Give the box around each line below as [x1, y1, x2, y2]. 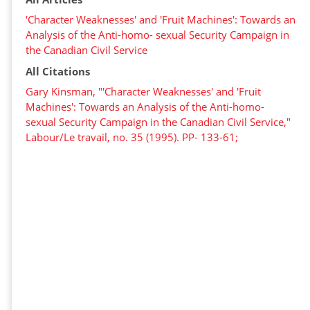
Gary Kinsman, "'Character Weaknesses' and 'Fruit [26, 84, 261, 98]
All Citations [26, 64, 90, 78]
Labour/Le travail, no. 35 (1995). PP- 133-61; [26, 130, 238, 144]
